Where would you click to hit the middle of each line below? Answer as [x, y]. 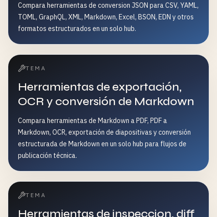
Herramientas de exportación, [100, 87]
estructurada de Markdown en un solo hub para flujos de [102, 144]
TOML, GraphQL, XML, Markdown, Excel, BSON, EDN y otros [106, 17]
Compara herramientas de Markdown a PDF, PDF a [93, 121]
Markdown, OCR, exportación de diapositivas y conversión [104, 132]
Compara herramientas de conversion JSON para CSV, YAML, [108, 5]
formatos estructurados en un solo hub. [77, 29]
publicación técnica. [47, 155]
